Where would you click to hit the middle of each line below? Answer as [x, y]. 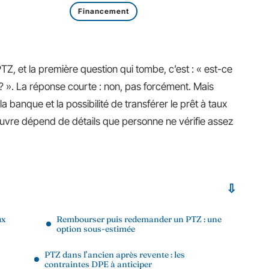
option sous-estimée [96, 229]
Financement [104, 11]
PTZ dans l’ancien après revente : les [115, 255]
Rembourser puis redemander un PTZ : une [139, 219]
